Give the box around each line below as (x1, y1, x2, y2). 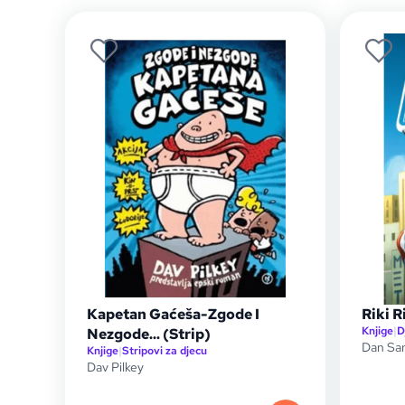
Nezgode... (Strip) (87, 325, 211, 344)
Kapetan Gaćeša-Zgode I (87, 305, 259, 324)
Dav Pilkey (87, 359, 144, 375)
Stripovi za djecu (122, 344, 207, 358)
